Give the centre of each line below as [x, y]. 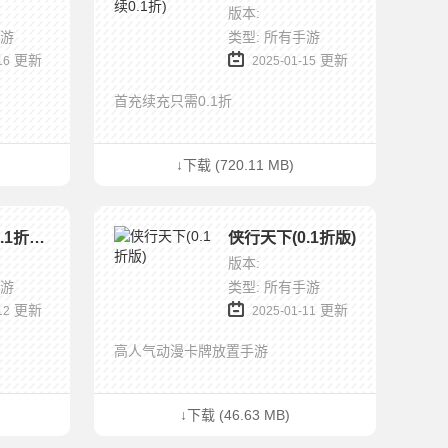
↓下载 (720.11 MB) [235, 165]
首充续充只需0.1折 [173, 101]
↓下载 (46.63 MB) [235, 415]
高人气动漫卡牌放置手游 [191, 351]
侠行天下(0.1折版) [292, 237]
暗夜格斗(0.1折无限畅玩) [37, 237]
